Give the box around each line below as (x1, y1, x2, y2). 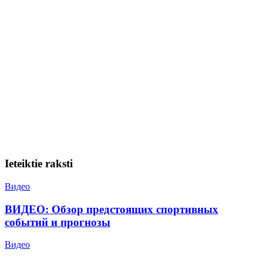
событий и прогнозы (5, 215, 110, 228)
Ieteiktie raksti (5, 157, 73, 170)
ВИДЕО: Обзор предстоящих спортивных (5, 203, 218, 215)
